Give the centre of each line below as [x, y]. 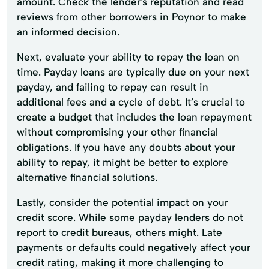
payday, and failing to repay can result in [113, 87]
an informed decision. [68, 32]
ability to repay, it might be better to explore [122, 162]
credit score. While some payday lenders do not [130, 217]
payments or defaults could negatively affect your [134, 247]
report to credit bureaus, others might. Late [119, 232]
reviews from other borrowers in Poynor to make [131, 17]
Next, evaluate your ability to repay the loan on [128, 57]
